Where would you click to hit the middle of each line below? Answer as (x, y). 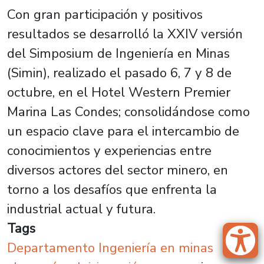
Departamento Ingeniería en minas (110, 248)
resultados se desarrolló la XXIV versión (125, 34)
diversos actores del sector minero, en (118, 170)
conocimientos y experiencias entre (109, 151)
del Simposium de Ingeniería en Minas (118, 53)
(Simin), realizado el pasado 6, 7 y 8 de (119, 73)
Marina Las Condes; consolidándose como (128, 112)
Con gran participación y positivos (105, 14)
